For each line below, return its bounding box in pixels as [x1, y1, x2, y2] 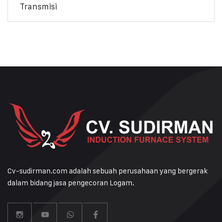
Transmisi [20, 1, 57, 11]
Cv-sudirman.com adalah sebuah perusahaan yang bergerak [7, 166, 208, 175]
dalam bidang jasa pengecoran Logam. [7, 177, 134, 187]
